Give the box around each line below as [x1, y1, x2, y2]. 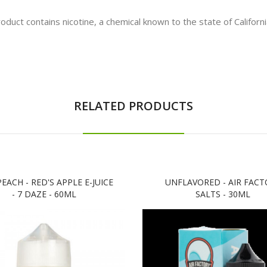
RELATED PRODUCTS [74, 97, 193, 114]
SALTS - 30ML [195, 188, 250, 200]
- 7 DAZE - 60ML [12, 188, 76, 200]
